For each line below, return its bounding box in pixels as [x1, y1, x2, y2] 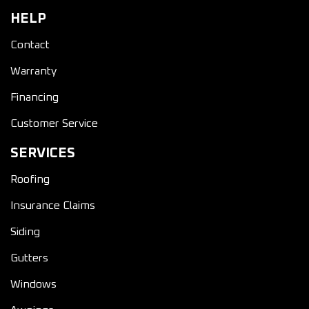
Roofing [10, 174, 50, 185]
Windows [10, 279, 57, 290]
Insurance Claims [10, 200, 95, 211]
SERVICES [10, 146, 75, 160]
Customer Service [10, 118, 98, 129]
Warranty [10, 66, 57, 77]
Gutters [10, 252, 48, 263]
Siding [10, 226, 40, 237]
